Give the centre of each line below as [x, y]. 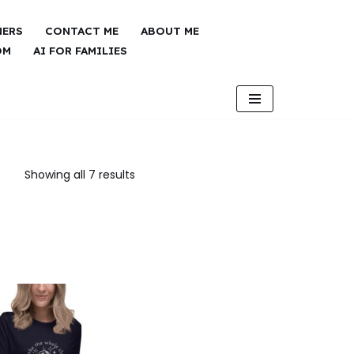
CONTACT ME [82, 30]
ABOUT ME [170, 30]
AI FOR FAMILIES [80, 50]
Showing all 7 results [79, 175]
